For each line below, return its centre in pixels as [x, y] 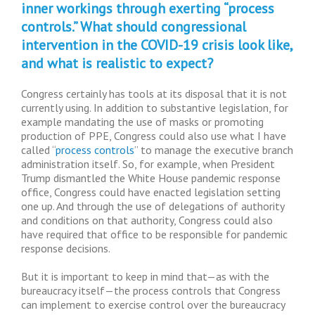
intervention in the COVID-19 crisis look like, [156, 45]
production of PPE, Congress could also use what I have [154, 136]
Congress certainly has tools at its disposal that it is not [154, 94]
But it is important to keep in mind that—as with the [145, 276]
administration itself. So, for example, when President [148, 164]
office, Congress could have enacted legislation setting [151, 192]
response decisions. [66, 248]
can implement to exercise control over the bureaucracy [153, 304]
